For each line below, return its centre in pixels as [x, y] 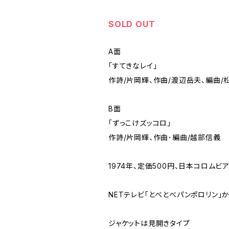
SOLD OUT [132, 24]
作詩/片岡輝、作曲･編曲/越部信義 [165, 137]
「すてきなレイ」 [133, 65]
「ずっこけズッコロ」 [140, 123]
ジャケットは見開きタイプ [149, 223]
